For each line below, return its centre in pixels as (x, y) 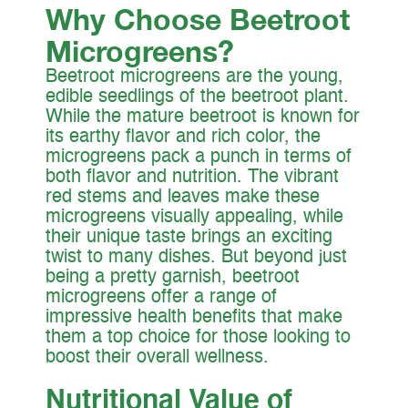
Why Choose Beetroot (198, 20)
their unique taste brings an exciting (189, 238)
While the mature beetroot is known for (203, 118)
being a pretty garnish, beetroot (173, 278)
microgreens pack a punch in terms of (199, 158)
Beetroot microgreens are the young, (194, 78)
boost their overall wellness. (157, 358)
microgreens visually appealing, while (194, 218)
